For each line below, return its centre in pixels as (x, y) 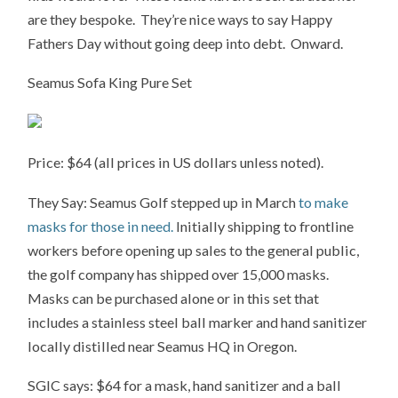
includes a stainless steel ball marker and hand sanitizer (198, 322)
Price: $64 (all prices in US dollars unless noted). (176, 162)
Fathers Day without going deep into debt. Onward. (186, 43)
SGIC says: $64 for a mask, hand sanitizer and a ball (185, 386)
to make (324, 202)
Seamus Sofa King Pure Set (110, 83)
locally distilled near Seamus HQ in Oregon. (163, 346)
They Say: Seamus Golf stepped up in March (163, 202)
